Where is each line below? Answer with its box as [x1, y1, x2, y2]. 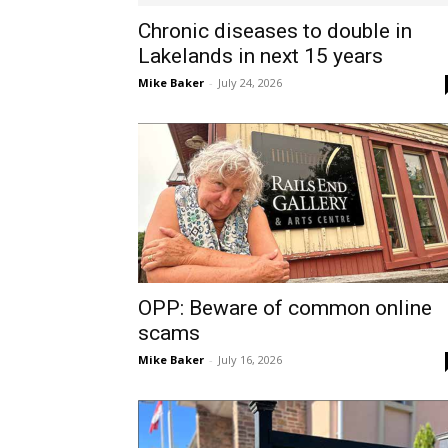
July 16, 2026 [218, 352, 282, 367]
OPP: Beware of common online [138, 296, 432, 320]
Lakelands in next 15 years [138, 44, 383, 68]
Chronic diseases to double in [138, 19, 412, 43]
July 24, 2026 [218, 75, 282, 90]
